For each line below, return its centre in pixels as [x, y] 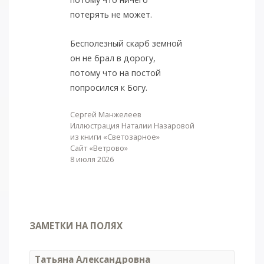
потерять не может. [111, 14]
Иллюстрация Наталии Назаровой [132, 125]
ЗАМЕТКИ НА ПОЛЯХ [76, 226]
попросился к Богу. [108, 87]
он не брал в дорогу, [113, 58]
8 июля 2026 [92, 159]
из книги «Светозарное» [115, 136]
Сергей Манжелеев [105, 114]
